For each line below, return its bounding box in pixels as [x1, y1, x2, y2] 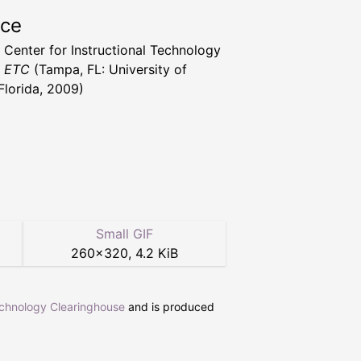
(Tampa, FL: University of [30, 60, 187, 77]
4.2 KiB [135, 244, 178, 261]
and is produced [125, 299, 214, 313]
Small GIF [95, 225, 153, 242]
